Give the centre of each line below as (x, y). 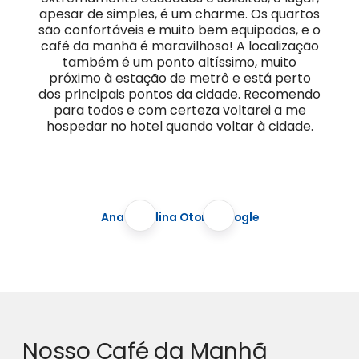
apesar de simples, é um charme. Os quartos (179, 14)
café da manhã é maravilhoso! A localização (179, 46)
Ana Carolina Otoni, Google (179, 217)
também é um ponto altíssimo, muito (179, 62)
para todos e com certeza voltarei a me (179, 110)
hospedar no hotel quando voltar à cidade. (179, 126)
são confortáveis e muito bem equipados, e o (179, 30)
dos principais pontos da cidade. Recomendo (179, 94)
